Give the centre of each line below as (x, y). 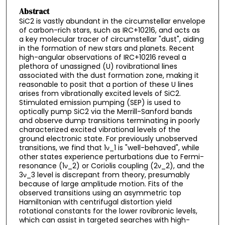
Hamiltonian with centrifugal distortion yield (95, 202)
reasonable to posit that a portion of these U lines (106, 84)
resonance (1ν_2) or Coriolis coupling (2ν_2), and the (111, 165)
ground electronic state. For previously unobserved (108, 138)
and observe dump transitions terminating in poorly (109, 120)
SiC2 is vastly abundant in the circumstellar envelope (112, 21)
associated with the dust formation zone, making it (109, 75)
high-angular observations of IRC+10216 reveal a (102, 57)
